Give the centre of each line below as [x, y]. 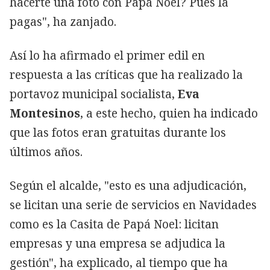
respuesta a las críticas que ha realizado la [126, 74]
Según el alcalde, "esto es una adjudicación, [128, 185]
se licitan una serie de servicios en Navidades [133, 205]
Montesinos [45, 113]
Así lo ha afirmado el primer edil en [107, 55]
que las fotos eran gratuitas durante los [118, 132]
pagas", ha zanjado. [63, 21]
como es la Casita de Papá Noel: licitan [114, 224]
